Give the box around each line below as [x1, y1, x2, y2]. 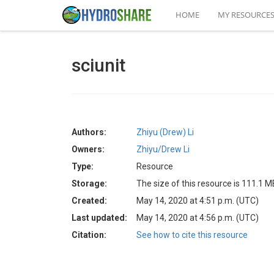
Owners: [72, 144, 105, 154]
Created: [72, 196, 107, 206]
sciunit [72, 54, 125, 76]
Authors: [72, 127, 106, 137]
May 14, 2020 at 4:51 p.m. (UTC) [136, 196, 259, 206]
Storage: [72, 179, 107, 188]
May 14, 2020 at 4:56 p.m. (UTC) [136, 213, 259, 223]
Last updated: [72, 213, 127, 223]
